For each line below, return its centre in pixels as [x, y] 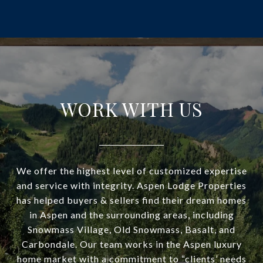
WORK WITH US [131, 109]
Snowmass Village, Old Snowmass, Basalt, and [131, 229]
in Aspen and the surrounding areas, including [131, 214]
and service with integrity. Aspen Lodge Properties [131, 185]
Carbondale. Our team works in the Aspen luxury [131, 244]
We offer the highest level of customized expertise [131, 170]
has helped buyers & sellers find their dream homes [131, 200]
